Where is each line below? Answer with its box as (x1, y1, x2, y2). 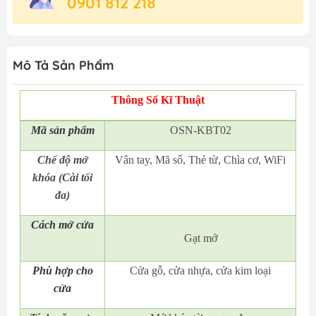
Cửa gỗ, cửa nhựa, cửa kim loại (130, 265, 271, 277)
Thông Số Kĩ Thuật (111, 94, 205, 107)
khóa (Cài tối (32, 171, 92, 184)
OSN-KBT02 (169, 124, 231, 137)
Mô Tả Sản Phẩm (13, 57, 114, 74)
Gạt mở (183, 232, 217, 245)
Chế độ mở (37, 154, 88, 166)
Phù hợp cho (32, 265, 93, 277)
